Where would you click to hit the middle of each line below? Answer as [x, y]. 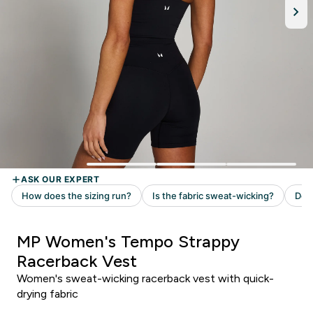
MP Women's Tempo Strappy [128, 241]
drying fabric [48, 294]
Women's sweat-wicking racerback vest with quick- [145, 278]
